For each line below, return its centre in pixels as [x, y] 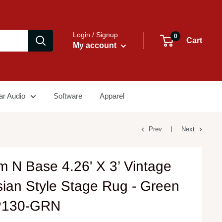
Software [68, 96]
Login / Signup [95, 35]
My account [96, 45]
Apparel [112, 96]
